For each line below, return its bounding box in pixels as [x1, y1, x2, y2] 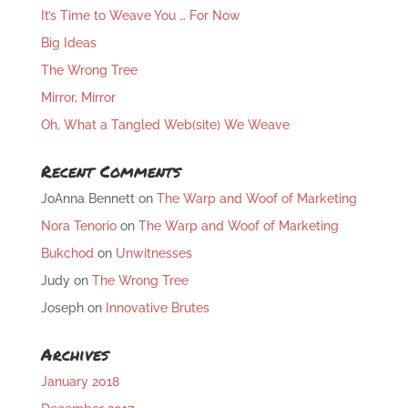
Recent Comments [40, 159, 180, 184]
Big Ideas [40, 36, 97, 51]
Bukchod [40, 246, 94, 261]
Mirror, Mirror [40, 90, 116, 106]
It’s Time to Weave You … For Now [40, 8, 240, 24]
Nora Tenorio [40, 219, 117, 234]
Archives [40, 342, 108, 367]
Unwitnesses [115, 246, 192, 261]
